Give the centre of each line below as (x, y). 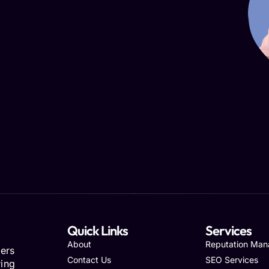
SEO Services (232, 260)
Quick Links (98, 231)
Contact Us (89, 260)
